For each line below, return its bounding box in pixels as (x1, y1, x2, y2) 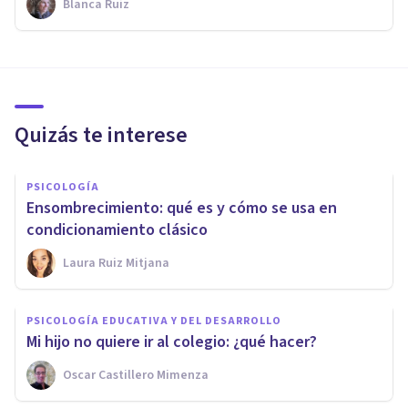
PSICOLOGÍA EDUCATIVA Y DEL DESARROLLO (26, 313, 281, 330)
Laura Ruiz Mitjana (63, 254, 169, 273)
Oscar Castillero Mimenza (63, 366, 209, 385)
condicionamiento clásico (26, 219, 208, 242)
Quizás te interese (15, 119, 188, 152)
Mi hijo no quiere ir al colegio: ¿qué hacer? (26, 331, 317, 354)
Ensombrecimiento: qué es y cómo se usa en (26, 197, 337, 220)
